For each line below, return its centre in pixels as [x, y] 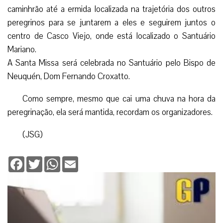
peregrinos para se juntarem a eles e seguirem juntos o [111, 22]
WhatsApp [77, 160]
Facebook [40, 160]
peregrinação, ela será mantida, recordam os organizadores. [110, 112]
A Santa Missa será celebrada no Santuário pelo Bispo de [111, 63]
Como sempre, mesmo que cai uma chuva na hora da [119, 99]
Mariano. [22, 49]
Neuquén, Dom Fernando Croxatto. [69, 76]
